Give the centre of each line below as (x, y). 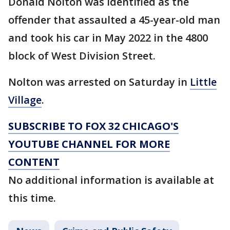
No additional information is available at (111, 180)
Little (203, 82)
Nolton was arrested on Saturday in (99, 82)
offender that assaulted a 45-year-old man (114, 20)
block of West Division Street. (82, 56)
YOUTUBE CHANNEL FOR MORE (89, 144)
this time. (33, 198)
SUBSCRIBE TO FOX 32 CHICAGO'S (93, 126)
